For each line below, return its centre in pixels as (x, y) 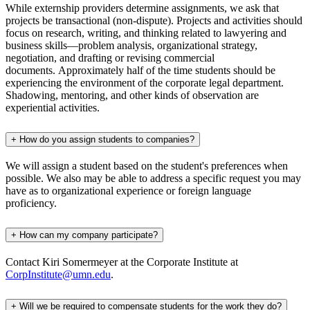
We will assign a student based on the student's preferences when (147, 166)
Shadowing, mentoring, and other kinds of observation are (132, 95)
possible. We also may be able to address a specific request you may (153, 179)
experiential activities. (53, 107)
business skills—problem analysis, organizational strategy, (131, 45)
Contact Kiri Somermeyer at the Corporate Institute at (122, 262)
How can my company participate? (89, 235)
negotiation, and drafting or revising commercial (110, 57)
